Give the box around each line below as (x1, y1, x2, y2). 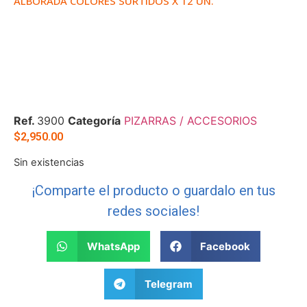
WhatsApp (86, 239, 140, 253)
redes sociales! (108, 202, 199, 219)
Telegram (144, 277, 193, 291)
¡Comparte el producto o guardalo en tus (32, 182, 275, 199)
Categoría (68, 114, 121, 127)
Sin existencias (14, 156, 84, 169)
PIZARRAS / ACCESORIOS (124, 114, 257, 127)
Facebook (200, 239, 250, 253)
